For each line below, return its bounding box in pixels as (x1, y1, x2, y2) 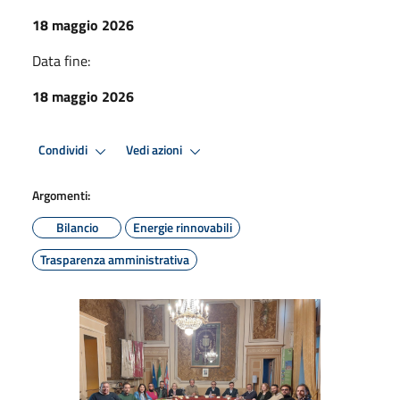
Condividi (38, 140, 90, 161)
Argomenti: (32, 185, 90, 204)
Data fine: (32, 49, 90, 71)
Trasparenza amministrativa (40, 249, 189, 269)
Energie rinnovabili (133, 217, 232, 237)
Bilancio (55, 217, 98, 237)
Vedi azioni (126, 140, 185, 161)
